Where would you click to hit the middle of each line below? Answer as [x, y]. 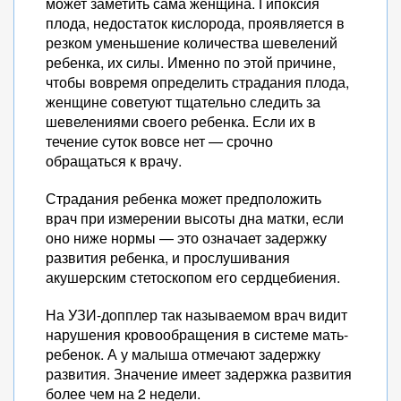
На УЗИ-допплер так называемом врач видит [196, 315]
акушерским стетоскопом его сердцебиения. [193, 277]
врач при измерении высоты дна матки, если [195, 218]
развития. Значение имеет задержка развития [199, 374]
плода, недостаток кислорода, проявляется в [195, 23]
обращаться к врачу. [114, 161]
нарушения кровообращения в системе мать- [197, 334]
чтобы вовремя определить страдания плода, [197, 82]
